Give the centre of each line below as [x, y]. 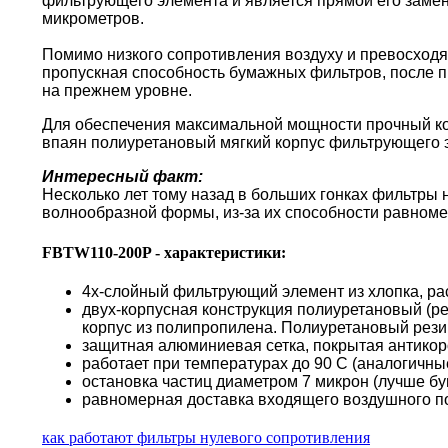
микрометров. [93, 19]
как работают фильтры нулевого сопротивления [206, 437]
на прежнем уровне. [117, 91]
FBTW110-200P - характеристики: [164, 252]
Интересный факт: [122, 177]
